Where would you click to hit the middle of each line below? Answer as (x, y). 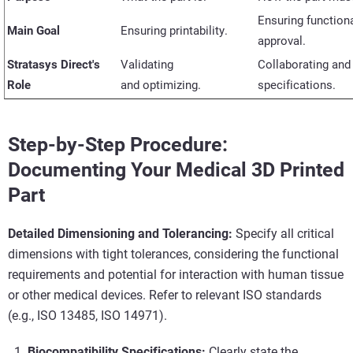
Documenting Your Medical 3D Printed (176, 169)
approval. (282, 41)
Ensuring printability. (174, 30)
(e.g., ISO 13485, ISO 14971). (87, 315)
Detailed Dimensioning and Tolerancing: (120, 233)
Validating (147, 64)
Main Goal (33, 30)
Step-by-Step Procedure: (118, 144)
